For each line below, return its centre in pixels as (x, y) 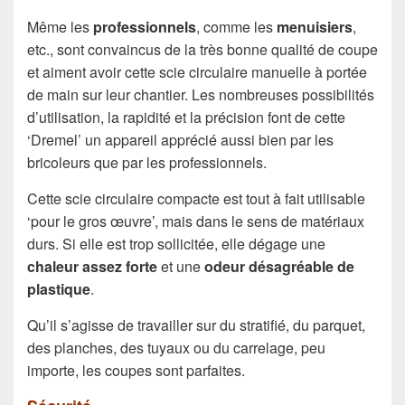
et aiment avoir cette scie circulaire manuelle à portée (197, 71)
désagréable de (301, 266)
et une (181, 266)
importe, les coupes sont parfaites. (136, 370)
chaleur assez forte (92, 266)
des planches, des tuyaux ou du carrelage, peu (176, 347)
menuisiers (315, 26)
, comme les (236, 26)
